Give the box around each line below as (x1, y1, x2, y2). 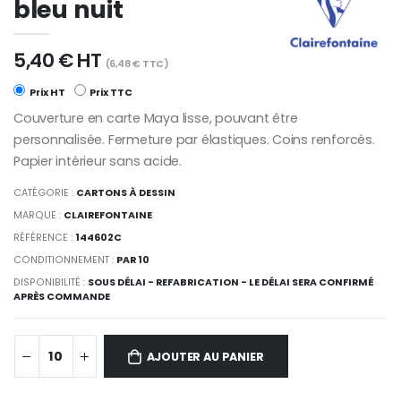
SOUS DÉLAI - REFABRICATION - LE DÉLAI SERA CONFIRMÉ (88, 276, 374, 290)
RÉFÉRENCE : (13, 231, 76, 245)
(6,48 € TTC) (105, 56, 169, 71)
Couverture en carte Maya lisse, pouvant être (13, 108, 298, 127)
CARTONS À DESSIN (76, 186, 176, 200)
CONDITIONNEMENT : (13, 253, 117, 268)
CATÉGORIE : (13, 186, 77, 200)
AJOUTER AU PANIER (146, 349, 264, 365)
